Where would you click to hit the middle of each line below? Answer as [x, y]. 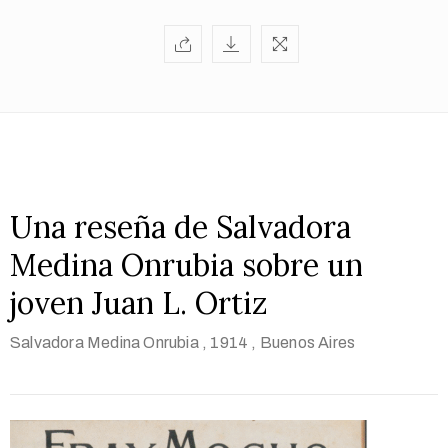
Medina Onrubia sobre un [186, 265]
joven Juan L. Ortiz [139, 303]
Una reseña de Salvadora [180, 227]
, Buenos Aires [303, 343]
